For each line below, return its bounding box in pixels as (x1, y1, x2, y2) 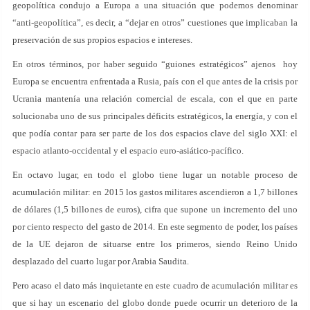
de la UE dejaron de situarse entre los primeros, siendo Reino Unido (12, 239, 298, 249)
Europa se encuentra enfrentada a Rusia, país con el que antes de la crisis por (12, 76, 298, 86)
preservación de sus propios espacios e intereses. (12, 35, 192, 45)
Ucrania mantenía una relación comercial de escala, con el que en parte (12, 93, 298, 104)
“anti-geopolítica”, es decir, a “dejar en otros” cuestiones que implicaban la (12, 17, 298, 28)
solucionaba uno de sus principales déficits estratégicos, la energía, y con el (12, 111, 298, 121)
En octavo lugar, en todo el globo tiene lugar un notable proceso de (12, 170, 298, 180)
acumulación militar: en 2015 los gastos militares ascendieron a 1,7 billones (12, 187, 298, 197)
